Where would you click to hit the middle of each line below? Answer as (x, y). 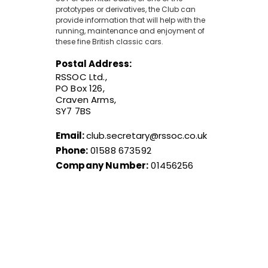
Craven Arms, (86, 100)
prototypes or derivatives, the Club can (126, 10)
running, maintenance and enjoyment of (130, 31)
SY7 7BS (74, 111)
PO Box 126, (80, 89)
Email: (71, 136)
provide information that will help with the (130, 20)
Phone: (72, 151)
